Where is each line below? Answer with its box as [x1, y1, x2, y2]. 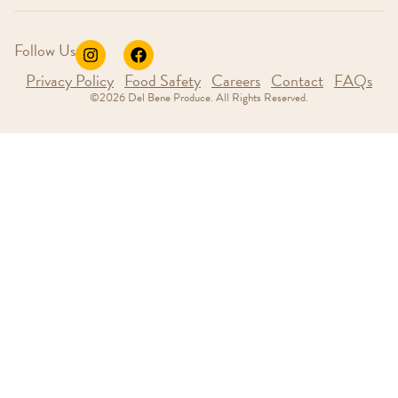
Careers [211, 68, 260, 93]
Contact [271, 68, 323, 93]
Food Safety [124, 68, 201, 93]
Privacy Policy [26, 68, 114, 93]
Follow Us [14, 38, 76, 63]
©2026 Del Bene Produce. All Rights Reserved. [90, 89, 308, 107]
